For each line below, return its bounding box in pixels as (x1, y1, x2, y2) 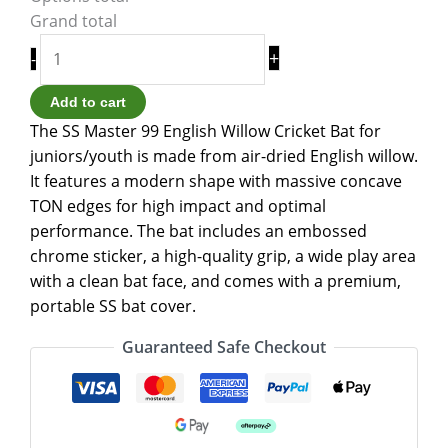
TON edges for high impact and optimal (30, 195, 326, 218)
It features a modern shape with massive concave (30, 170, 402, 193)
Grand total (30, 10, 117, 33)
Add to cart (50, 94, 126, 111)
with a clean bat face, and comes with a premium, (30, 270, 401, 293)
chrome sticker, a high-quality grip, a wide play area (30, 245, 416, 268)
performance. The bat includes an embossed (30, 220, 367, 243)
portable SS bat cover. (30, 295, 196, 318)
